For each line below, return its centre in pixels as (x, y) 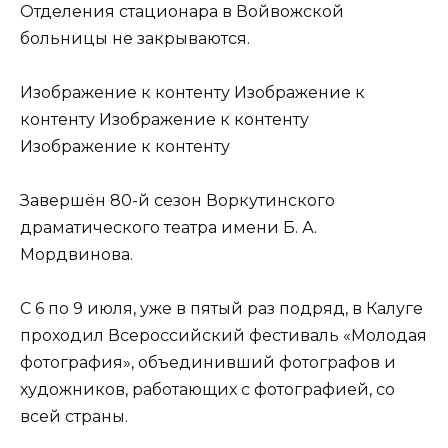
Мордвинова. (76, 255)
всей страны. (74, 417)
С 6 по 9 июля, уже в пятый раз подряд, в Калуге (221, 309)
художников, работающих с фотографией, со (207, 390)
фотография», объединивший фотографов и (208, 363)
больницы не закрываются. (135, 38)
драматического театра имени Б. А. (168, 228)
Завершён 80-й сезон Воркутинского (177, 201)
